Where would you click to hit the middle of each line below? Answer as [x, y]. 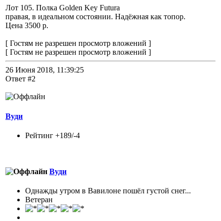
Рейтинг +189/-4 [53, 135]
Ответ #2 [20, 79]
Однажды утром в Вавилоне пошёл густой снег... [108, 191]
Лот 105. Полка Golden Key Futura [63, 8]
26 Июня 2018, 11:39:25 [45, 70]
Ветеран [39, 200]
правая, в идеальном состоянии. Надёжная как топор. [95, 17]
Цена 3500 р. [27, 26]
